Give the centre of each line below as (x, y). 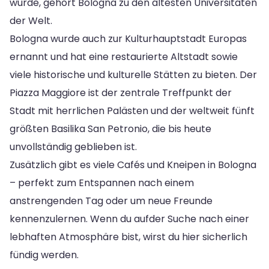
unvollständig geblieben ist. (73, 147)
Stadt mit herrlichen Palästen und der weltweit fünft (132, 110)
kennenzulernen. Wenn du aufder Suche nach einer (129, 219)
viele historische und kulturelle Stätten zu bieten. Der (133, 74)
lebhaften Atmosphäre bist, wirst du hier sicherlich (128, 237)
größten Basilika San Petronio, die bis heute (110, 128)
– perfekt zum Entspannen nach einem (102, 183)
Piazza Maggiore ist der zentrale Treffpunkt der (121, 92)
